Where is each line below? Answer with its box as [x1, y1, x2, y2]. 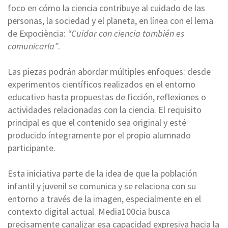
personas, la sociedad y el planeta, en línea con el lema [8, 14, 213, 26]
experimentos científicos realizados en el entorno [8, 78, 195, 90]
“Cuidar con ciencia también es [68, 27, 184, 39]
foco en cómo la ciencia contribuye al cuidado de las [8, 2, 205, 14]
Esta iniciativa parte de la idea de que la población [8, 167, 197, 179]
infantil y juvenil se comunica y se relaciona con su [8, 180, 196, 192]
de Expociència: [8, 27, 68, 39]
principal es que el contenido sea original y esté [8, 116, 186, 128]
